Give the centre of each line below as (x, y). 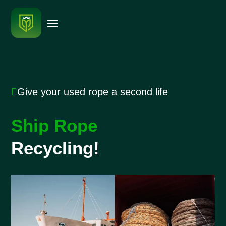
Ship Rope (54, 125)
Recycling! (55, 148)
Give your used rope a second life (93, 92)
